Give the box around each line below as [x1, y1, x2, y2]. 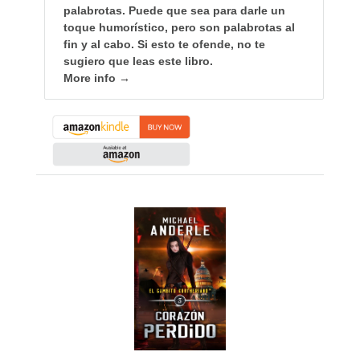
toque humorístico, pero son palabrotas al [63, 20, 295, 34]
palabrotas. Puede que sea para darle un [63, 3, 285, 17]
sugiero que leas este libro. [63, 54, 213, 67]
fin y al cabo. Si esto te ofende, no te [63, 37, 265, 51]
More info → [63, 71, 130, 84]
